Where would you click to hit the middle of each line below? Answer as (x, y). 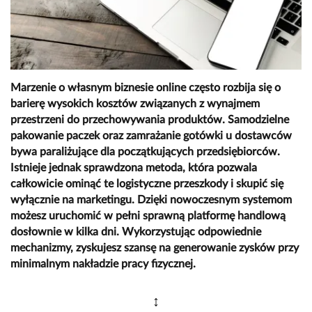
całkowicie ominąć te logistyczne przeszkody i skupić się (147, 184)
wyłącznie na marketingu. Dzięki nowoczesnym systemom (151, 200)
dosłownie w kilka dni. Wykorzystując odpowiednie (136, 232)
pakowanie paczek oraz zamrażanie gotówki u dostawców (151, 136)
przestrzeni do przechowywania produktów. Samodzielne (150, 120)
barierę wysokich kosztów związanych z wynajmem (135, 104)
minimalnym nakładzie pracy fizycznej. (103, 264)
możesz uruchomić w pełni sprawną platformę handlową (148, 216)
